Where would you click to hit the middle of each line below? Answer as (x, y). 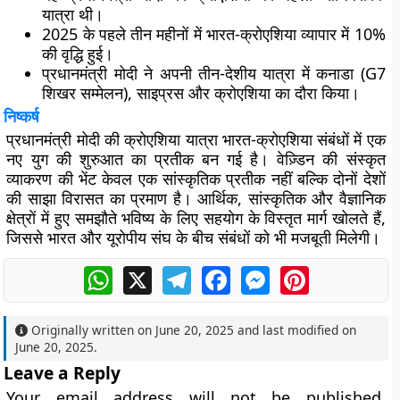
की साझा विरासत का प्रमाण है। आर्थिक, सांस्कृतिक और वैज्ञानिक (196, 198)
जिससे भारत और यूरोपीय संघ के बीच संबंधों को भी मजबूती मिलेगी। (194, 237)
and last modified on (296, 330)
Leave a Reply (62, 373)
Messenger (307, 273)
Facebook (262, 273)
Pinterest (339, 273)
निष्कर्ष (22, 116)
